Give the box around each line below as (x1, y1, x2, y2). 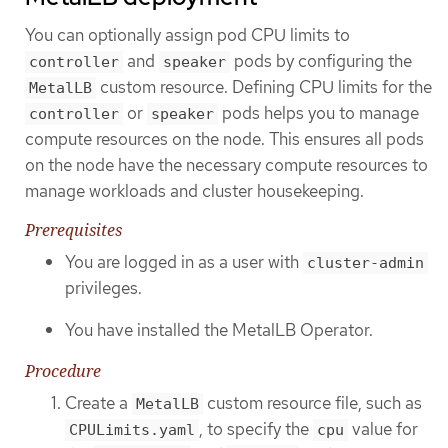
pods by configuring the (230, 49, 412, 72)
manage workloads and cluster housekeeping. (25, 179, 364, 202)
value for (348, 417, 418, 440)
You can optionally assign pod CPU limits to (25, 23, 350, 46)
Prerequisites (25, 218, 122, 241)
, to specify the (199, 417, 313, 440)
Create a (65, 391, 132, 414)
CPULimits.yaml (69, 420, 195, 439)
